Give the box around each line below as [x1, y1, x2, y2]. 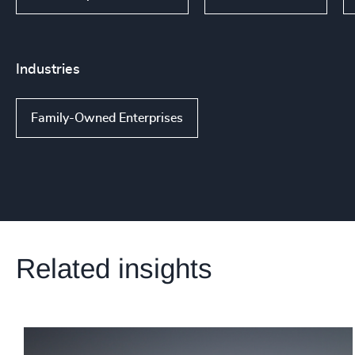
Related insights [16, 252, 212, 284]
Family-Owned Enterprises [31, 111, 183, 124]
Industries [16, 62, 80, 77]
